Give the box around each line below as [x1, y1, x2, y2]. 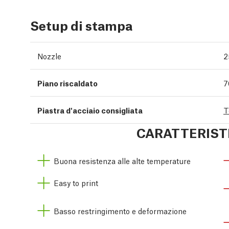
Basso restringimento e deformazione [54, 205, 187, 216]
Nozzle [37, 50, 61, 61]
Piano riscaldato [37, 77, 98, 88]
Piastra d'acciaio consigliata [37, 104, 143, 115]
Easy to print [54, 177, 98, 188]
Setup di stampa [30, 15, 132, 34]
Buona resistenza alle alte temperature [54, 155, 191, 166]
